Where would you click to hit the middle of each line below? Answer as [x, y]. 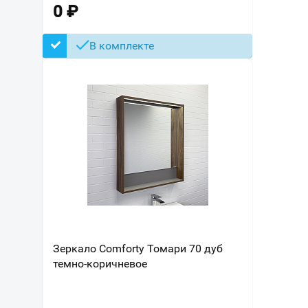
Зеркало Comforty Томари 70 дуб [138, 249]
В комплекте [122, 46]
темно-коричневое [100, 264]
